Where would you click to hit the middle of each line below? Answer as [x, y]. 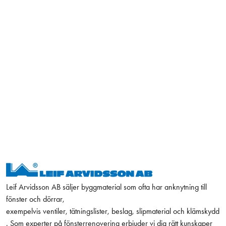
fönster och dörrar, [35, 199]
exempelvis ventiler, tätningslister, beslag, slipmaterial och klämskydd [113, 211]
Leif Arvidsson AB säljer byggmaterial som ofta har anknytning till [106, 187]
